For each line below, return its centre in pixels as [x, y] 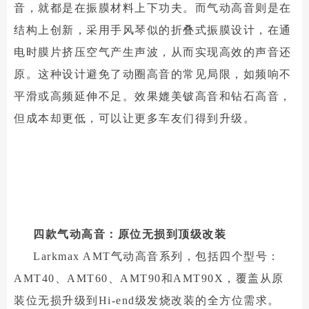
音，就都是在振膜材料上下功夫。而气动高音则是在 [153, 8]
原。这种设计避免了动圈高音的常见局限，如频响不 [153, 74]
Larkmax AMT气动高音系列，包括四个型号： [157, 256]
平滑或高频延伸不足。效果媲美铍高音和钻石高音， [153, 96]
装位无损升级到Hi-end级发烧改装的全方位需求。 [147, 300]
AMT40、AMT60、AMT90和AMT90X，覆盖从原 [149, 278]
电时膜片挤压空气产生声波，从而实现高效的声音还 [153, 52]
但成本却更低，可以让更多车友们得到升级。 [134, 118]
